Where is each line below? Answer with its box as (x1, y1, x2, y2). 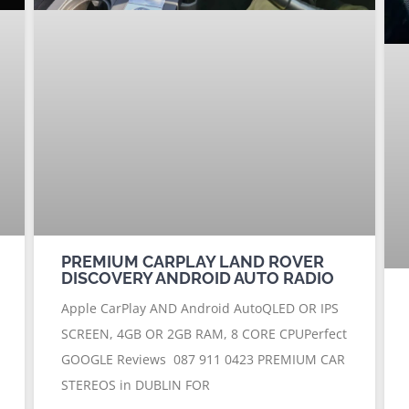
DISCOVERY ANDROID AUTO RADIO (61, 267, 335, 288)
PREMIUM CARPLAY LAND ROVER (61, 251, 325, 271)
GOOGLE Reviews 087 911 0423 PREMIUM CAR (61, 350, 346, 368)
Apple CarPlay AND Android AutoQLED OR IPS (61, 299, 340, 317)
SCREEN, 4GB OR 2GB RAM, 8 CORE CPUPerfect (61, 324, 348, 342)
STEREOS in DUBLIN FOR (61, 375, 211, 393)
